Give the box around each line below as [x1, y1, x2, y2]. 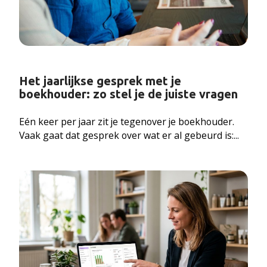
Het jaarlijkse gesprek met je [18, 73, 181, 88]
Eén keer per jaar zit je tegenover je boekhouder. [18, 114, 234, 128]
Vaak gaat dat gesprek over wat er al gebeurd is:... [18, 128, 239, 142]
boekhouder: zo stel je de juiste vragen [18, 86, 238, 101]
